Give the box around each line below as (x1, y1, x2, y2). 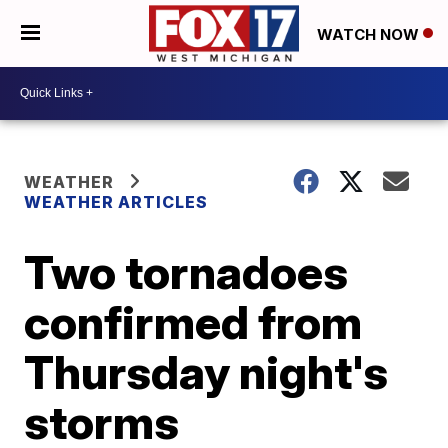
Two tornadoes (24, 243, 349, 300)
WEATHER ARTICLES (24, 191, 209, 212)
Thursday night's (24, 343, 389, 400)
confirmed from (24, 293, 363, 350)
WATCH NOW (317, 24, 423, 44)
